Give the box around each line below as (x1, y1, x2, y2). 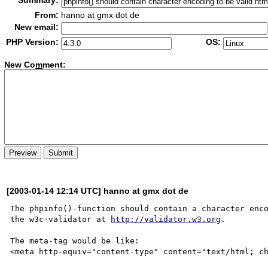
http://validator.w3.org (111, 214, 221, 224)
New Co (4, 60, 36, 70)
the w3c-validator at (10, 214, 111, 224)
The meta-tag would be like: (10, 236, 140, 245)
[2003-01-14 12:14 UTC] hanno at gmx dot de (7, 185, 189, 196)
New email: (14, 22, 59, 32)
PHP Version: (6, 37, 59, 47)
